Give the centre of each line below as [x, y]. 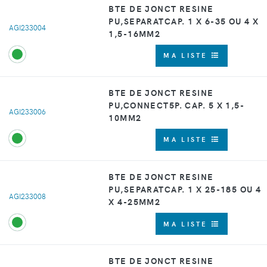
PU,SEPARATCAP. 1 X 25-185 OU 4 [185, 189]
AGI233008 [27, 196]
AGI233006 [27, 112]
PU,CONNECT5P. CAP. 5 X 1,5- [177, 105]
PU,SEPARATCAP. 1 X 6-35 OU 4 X [184, 21]
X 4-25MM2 [135, 202]
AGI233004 [27, 28]
